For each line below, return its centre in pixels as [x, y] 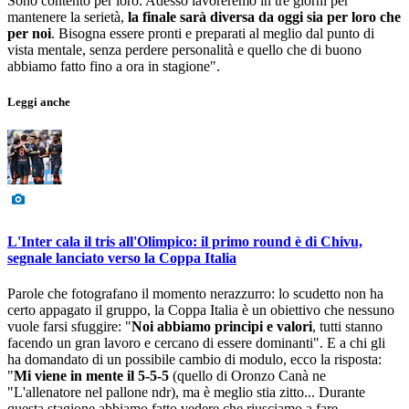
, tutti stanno [347, 326]
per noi [29, 33]
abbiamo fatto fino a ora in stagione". [114, 66]
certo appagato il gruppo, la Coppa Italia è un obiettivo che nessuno [201, 309]
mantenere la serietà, [66, 17]
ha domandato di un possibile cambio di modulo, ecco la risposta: [194, 359]
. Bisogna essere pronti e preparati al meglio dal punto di [213, 33]
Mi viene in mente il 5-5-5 [91, 375]
